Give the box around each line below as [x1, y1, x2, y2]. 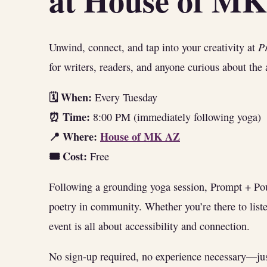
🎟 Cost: [49, 148, 87, 164]
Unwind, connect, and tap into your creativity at [49, 39, 258, 54]
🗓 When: [49, 89, 92, 105]
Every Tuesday [92, 89, 157, 104]
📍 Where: [49, 128, 97, 144]
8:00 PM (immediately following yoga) [90, 109, 261, 124]
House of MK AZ [100, 128, 180, 144]
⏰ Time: [49, 108, 90, 125]
